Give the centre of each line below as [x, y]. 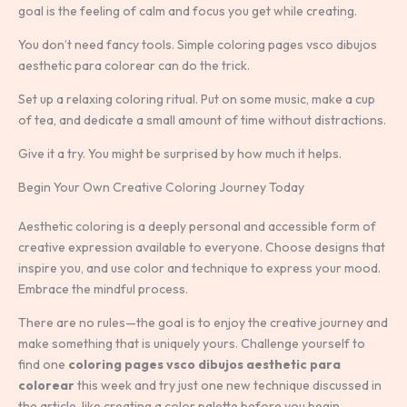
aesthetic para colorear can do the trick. [134, 65]
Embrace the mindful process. [103, 288]
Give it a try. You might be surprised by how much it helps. [180, 153]
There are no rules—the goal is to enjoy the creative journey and [203, 322]
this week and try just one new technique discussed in [228, 385]
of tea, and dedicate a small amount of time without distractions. [202, 119]
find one [43, 364]
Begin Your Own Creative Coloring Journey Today [161, 187]
